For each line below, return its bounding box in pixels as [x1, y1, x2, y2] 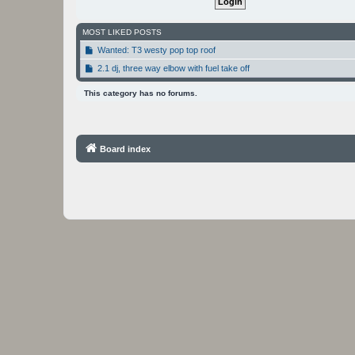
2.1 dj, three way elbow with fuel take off [97, 63, 250, 73]
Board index [99, 143, 151, 154]
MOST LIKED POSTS [82, 27, 162, 36]
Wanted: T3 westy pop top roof [97, 44, 216, 55]
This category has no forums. [84, 88, 197, 97]
